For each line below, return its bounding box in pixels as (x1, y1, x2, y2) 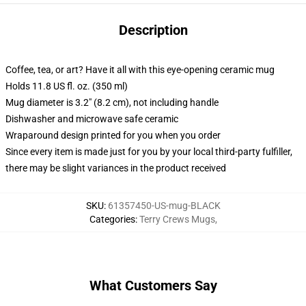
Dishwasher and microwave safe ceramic (5, 113, 178, 124)
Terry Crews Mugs (139, 214, 215, 225)
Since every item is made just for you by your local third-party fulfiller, (5, 146, 292, 157)
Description (118, 22, 188, 38)
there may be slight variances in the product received (5, 163, 226, 173)
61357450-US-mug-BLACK (107, 200, 221, 211)
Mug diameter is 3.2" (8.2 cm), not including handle (5, 97, 219, 108)
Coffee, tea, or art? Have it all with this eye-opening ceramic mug (5, 64, 275, 75)
